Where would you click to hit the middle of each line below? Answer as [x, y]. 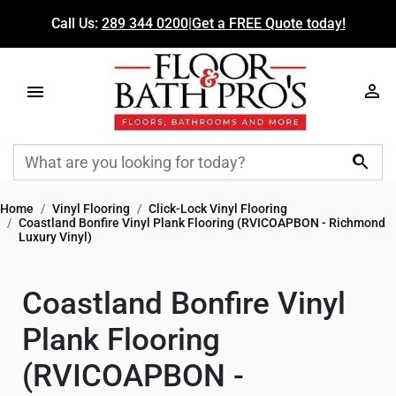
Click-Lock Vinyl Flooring [218, 208]
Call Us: [76, 23]
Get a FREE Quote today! [268, 23]
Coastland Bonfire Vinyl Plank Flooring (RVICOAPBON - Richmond [202, 222]
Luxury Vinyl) [55, 236]
